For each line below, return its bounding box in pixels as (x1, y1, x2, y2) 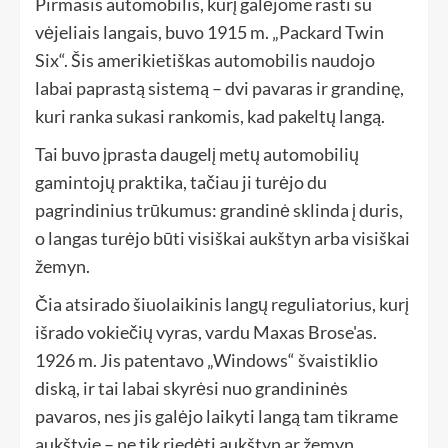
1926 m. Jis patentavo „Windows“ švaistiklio (35, 349, 378, 372)
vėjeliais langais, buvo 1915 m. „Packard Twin (35, 21, 384, 44)
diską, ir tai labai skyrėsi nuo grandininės (35, 377, 348, 400)
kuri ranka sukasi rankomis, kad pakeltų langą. (35, 105, 385, 128)
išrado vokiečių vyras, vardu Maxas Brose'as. (35, 321, 377, 344)
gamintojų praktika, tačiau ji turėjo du (35, 171, 327, 194)
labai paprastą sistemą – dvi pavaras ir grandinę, (35, 77, 404, 100)
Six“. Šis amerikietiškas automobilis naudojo (35, 49, 375, 72)
